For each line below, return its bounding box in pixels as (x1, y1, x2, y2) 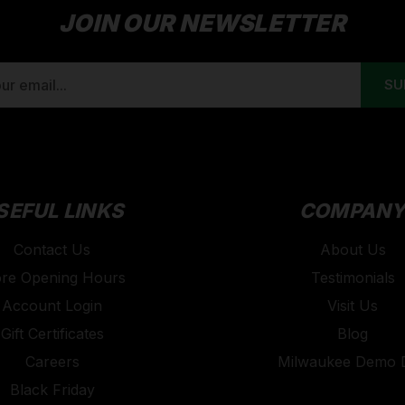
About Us (319, 240, 386, 259)
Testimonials (310, 268, 395, 287)
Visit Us (327, 296, 379, 315)
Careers (24, 352, 80, 371)
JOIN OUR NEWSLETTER (59, 8, 346, 37)
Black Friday (9, 380, 95, 399)
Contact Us (14, 240, 91, 259)
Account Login (2, 296, 103, 315)
